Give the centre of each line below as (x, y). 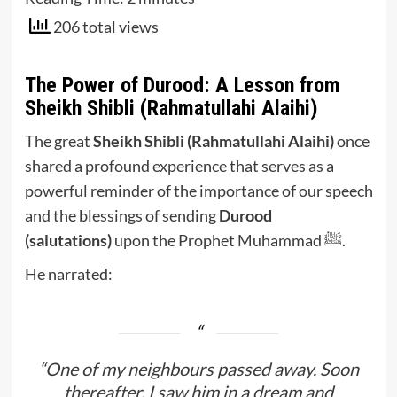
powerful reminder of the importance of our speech (198, 190)
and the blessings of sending (121, 215)
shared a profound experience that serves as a (179, 165)
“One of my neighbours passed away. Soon (198, 368)
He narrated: (68, 273)
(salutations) (68, 240)
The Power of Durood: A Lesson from (182, 85)
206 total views (104, 27)
